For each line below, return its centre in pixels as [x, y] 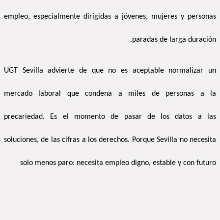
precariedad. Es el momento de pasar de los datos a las [110, 117]
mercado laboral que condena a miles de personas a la [110, 94]
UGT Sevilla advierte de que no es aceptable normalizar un [110, 71]
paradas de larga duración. [174, 40]
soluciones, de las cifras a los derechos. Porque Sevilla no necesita [110, 140]
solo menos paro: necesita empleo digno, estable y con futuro [118, 163]
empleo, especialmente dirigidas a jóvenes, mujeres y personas [110, 17]
